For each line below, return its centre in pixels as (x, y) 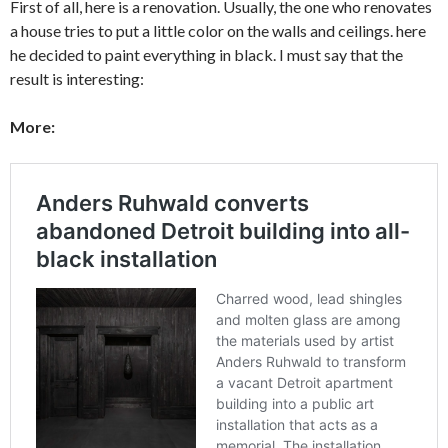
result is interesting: (77, 78)
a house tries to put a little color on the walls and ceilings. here (218, 30)
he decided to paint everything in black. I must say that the (206, 54)
